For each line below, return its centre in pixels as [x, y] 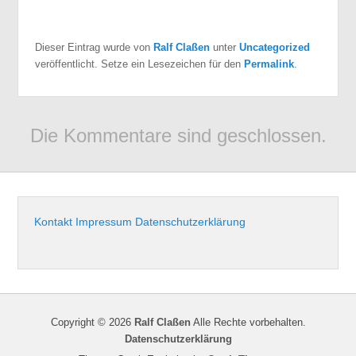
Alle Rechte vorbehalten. [248, 322]
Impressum [104, 221]
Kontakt [54, 221]
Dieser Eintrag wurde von [94, 47]
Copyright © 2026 [92, 322]
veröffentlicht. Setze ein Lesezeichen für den [139, 64]
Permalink [269, 64]
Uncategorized [274, 47]
